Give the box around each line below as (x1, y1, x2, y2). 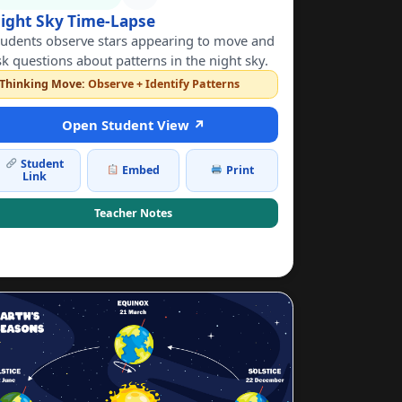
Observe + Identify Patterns (84, 76, 240, 92)
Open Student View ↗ (61, 115, 205, 134)
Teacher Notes (94, 205, 173, 221)
